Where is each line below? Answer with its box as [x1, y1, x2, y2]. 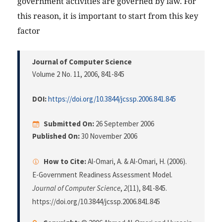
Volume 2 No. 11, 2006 [32, 69, 98, 79]
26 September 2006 [94, 119, 156, 129]
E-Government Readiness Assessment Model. [32, 170, 172, 180]
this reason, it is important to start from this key [17, 10, 198, 22]
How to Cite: [44, 157, 86, 166]
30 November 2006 [80, 131, 137, 141]
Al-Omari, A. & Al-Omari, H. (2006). [86, 157, 187, 166]
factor [17, 25, 40, 37]
